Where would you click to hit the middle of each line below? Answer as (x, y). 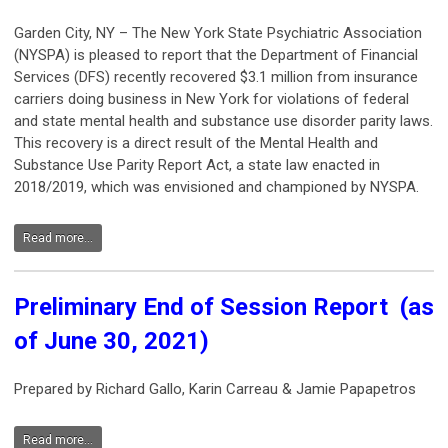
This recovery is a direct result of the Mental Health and (196, 143)
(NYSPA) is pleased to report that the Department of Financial (216, 55)
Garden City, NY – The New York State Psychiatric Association (218, 33)
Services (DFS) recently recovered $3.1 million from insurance (216, 77)
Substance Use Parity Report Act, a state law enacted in (197, 165)
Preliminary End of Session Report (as (224, 307)
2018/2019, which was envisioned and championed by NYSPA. (220, 187)
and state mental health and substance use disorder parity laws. (223, 121)
